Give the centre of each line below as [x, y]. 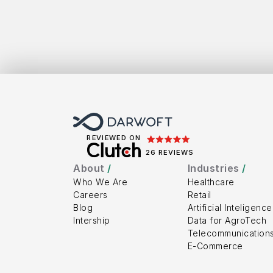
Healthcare [211, 182]
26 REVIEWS [170, 152]
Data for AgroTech [227, 220]
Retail [199, 195]
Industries [215, 168]
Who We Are [100, 182]
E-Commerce [215, 246]
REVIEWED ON [114, 138]
